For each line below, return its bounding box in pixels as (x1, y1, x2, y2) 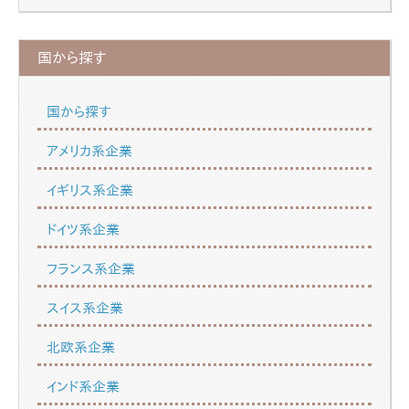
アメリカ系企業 (47, 144, 132, 159)
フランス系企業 (47, 262, 135, 277)
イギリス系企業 (47, 184, 133, 198)
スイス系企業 (47, 301, 123, 316)
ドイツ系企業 (47, 223, 120, 237)
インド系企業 (47, 380, 120, 394)
